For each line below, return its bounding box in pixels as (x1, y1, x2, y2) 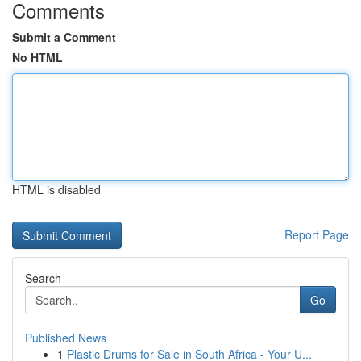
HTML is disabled (12, 181, 101, 197)
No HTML (12, 49, 63, 65)
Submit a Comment (12, 29, 116, 45)
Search (25, 270, 61, 286)
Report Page (284, 226, 349, 243)
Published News (25, 330, 106, 346)
